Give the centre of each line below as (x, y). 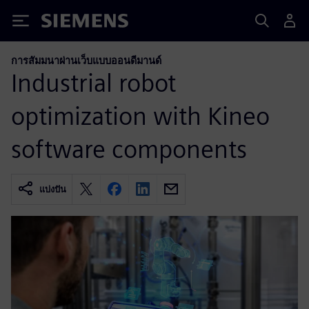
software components (129, 149)
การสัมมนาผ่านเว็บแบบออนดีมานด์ (86, 60)
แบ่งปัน (53, 189)
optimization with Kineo (140, 116)
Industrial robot (93, 82)
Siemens (64, 23)
